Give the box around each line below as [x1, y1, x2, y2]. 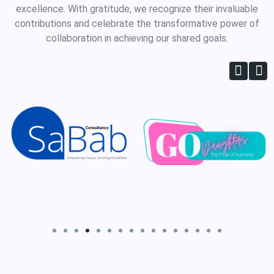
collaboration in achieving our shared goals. [46, 32, 228, 45]
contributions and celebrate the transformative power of [15, 18, 259, 30]
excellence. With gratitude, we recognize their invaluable [16, 3, 258, 15]
